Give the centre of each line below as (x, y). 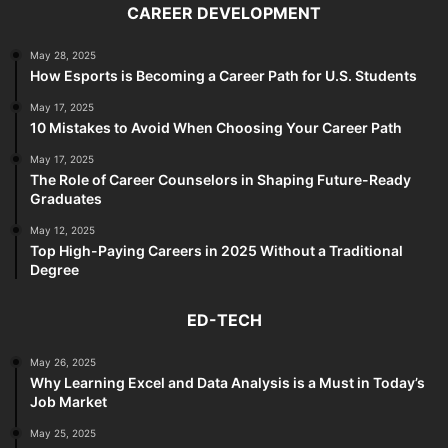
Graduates (66, 199)
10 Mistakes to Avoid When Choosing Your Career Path (216, 128)
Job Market (68, 402)
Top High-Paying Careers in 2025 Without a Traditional (216, 251)
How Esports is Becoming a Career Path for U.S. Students (223, 76)
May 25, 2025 (63, 433)
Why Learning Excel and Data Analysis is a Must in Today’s (227, 383)
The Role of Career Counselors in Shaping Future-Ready (220, 180)
